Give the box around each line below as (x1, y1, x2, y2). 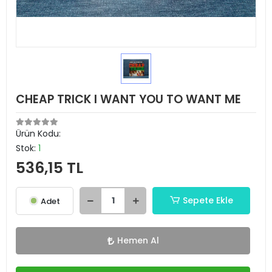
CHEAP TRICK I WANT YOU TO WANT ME (16, 91, 241, 107)
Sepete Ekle (182, 194, 233, 206)
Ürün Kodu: (16, 127, 61, 140)
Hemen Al (117, 234, 159, 246)
